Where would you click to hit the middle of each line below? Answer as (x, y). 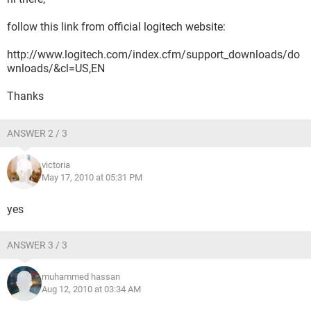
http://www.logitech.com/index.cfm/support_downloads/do (153, 54)
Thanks (25, 96)
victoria (56, 165)
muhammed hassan (81, 277)
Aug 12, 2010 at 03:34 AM (91, 289)
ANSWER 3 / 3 (37, 245)
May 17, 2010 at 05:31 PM (92, 177)
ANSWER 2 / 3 (37, 133)
